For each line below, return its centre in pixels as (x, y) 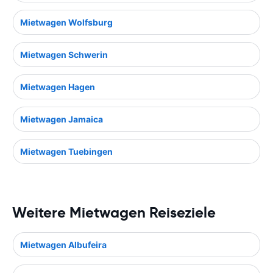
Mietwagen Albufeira (63, 245)
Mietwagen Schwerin (64, 55)
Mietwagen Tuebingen (66, 152)
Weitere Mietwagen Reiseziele (114, 213)
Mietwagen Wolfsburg (66, 23)
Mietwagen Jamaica (62, 119)
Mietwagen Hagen (58, 87)
